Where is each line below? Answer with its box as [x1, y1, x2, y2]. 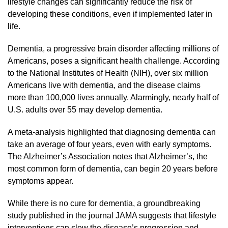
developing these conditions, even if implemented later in [8, 10, 212, 18]
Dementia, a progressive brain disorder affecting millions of [8, 44, 219, 53]
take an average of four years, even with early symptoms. [8, 140, 211, 149]
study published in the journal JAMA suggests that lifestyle [8, 211, 216, 220]
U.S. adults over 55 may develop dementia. [8, 105, 162, 114]
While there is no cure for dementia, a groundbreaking [8, 199, 201, 208]
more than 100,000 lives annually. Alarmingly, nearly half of [8, 93, 219, 102]
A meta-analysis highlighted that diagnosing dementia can [8, 128, 216, 136]
